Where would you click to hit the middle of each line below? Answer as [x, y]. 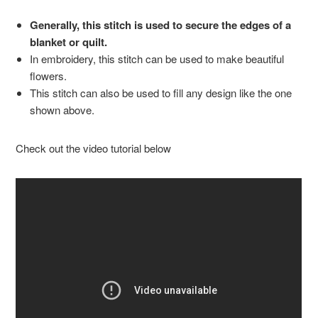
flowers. [49, 76]
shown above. [62, 110]
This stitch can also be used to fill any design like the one [161, 93]
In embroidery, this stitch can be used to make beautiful [157, 59]
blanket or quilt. [70, 42]
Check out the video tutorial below [94, 148]
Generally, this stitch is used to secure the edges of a [161, 25]
